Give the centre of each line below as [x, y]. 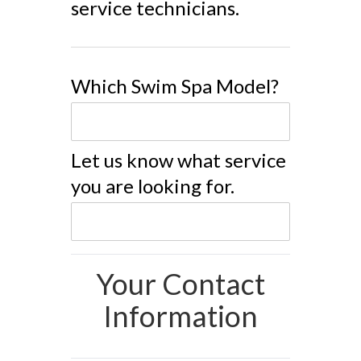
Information [180, 316]
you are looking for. [153, 186]
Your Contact [180, 284]
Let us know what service [178, 160]
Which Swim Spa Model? [175, 86]
